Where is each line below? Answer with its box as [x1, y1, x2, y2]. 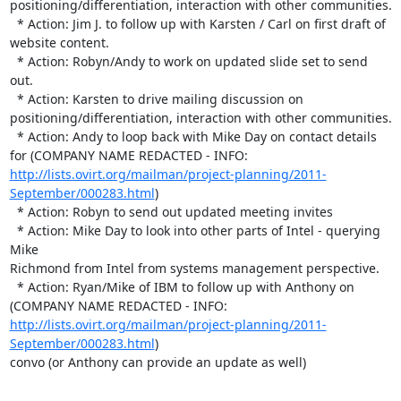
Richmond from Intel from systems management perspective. [9, 259, 380, 277]
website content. [9, 33, 109, 51]
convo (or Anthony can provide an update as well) [9, 353, 306, 371]
